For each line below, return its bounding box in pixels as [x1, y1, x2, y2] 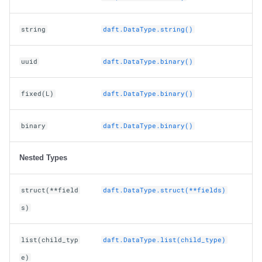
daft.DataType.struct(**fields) [103, 185, 226, 194]
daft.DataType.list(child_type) [103, 235, 226, 244]
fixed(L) [21, 89, 54, 98]
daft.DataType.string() [103, 25, 194, 33]
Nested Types [19, 153, 67, 162]
